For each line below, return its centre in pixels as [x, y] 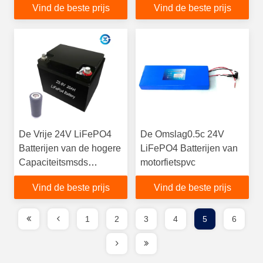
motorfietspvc [168, 162]
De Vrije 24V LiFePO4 [65, 134]
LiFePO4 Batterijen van [189, 148]
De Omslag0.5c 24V [182, 134]
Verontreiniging [50, 176]
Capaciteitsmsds [53, 162]
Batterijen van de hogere [70, 148]
